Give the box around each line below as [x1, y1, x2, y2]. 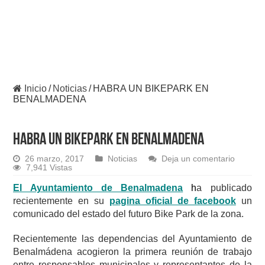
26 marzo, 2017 [25, 154, 85, 164]
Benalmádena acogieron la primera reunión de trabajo [13, 247, 252, 257]
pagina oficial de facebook [109, 196, 236, 206]
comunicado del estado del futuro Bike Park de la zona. [13, 209, 244, 219]
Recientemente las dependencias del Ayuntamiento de [13, 234, 252, 244]
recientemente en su [13, 196, 110, 206]
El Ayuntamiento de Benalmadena [13, 183, 183, 193]
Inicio [22, 83, 47, 93]
